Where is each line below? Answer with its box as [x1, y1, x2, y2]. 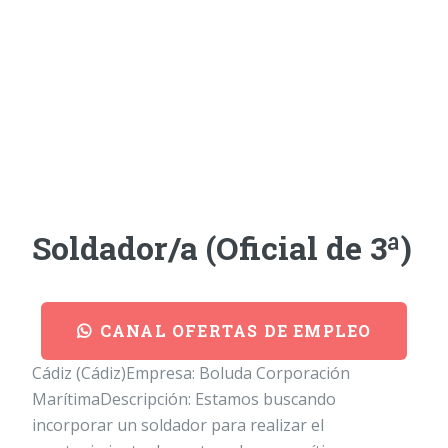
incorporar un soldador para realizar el [32, 414, 324, 437]
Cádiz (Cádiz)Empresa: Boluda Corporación [32, 362, 350, 385]
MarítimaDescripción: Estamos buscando [32, 388, 336, 411]
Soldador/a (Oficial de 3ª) [32, 226, 412, 269]
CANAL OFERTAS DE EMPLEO [99, 320, 372, 341]
